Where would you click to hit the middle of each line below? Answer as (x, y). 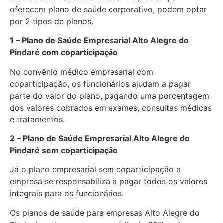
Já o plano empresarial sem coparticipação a (95, 169)
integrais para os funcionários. (67, 193)
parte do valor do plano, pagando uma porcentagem (110, 95)
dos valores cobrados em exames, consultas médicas (111, 107)
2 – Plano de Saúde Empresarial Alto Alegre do (100, 138)
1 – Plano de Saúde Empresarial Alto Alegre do (99, 41)
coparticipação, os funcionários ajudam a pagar (100, 83)
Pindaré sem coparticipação (64, 150)
